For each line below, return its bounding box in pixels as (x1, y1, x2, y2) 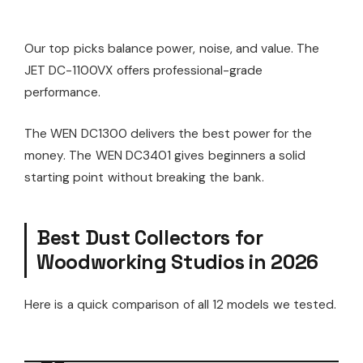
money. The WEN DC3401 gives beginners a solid (24, 147, 306, 164)
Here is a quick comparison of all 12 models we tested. (24, 296, 337, 313)
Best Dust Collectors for (36, 224, 263, 250)
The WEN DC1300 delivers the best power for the (24, 125, 313, 142)
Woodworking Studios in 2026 (36, 249, 318, 275)
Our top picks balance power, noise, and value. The (24, 40, 320, 57)
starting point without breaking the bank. (24, 169, 264, 186)
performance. (24, 83, 100, 100)
